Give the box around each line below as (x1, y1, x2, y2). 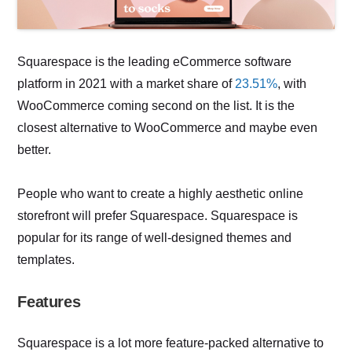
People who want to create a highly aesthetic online (17, 187, 304, 201)
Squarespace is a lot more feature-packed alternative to (17, 336, 324, 350)
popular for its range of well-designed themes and (17, 231, 292, 245)
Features (17, 293, 81, 311)
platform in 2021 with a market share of (17, 77, 236, 91)
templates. (17, 253, 75, 267)
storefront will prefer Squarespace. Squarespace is (17, 209, 299, 223)
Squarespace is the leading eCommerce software (17, 55, 292, 69)
